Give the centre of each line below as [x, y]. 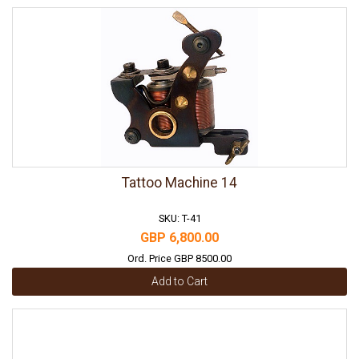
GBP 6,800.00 [179, 238]
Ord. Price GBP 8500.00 [179, 258]
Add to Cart [179, 282]
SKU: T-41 [179, 218]
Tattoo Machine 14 [179, 183]
